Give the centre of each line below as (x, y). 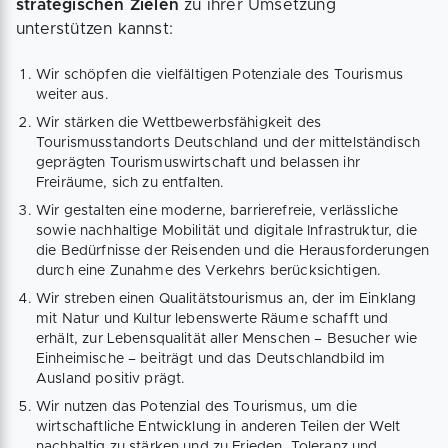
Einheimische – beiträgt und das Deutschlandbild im (211, 359)
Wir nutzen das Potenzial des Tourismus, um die (196, 407)
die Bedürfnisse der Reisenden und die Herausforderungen (233, 251)
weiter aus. (72, 95)
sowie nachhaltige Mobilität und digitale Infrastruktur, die (226, 231)
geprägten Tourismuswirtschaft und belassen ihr (198, 163)
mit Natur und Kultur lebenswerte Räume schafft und (212, 319)
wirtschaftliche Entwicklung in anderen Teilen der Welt (218, 427)
